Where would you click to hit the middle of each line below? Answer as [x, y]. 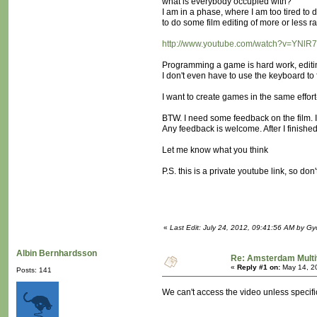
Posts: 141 [34, 270]
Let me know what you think [215, 150]
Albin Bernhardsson [57, 254]
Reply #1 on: [259, 267]
